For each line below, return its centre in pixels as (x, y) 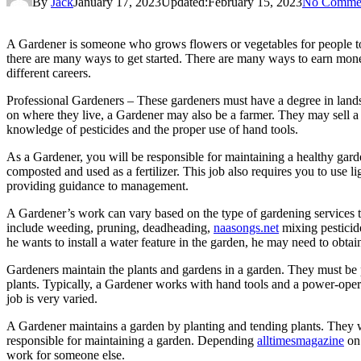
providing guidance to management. (98, 185)
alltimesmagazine (301, 340)
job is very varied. (52, 298)
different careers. (49, 73)
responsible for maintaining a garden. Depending (132, 340)
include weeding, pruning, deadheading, (110, 227)
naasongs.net (246, 227)
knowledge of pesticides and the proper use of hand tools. (152, 129)
